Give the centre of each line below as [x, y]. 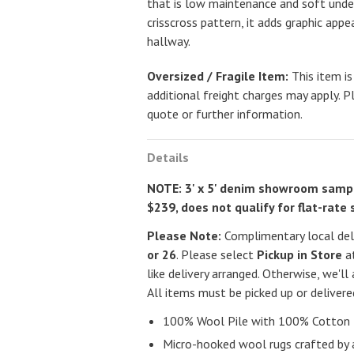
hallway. [169, 41]
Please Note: [185, 235]
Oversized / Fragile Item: [218, 76]
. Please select [217, 254]
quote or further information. [225, 114]
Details [168, 157]
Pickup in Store [300, 254]
